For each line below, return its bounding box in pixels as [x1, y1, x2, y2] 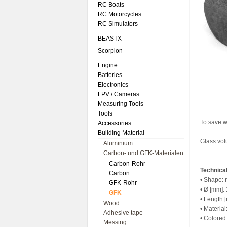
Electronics [98, 81, 128, 88]
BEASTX [98, 35, 122, 42]
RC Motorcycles [98, 11, 141, 18]
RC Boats [98, 1, 124, 8]
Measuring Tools [98, 100, 143, 107]
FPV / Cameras [98, 91, 139, 98]
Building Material [98, 129, 144, 136]
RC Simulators [98, 20, 138, 27]
